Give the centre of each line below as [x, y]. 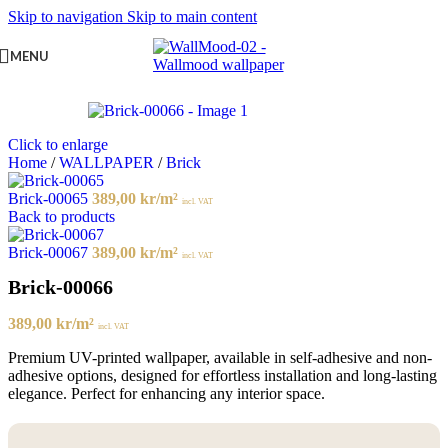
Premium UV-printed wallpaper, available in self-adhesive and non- [220, 358]
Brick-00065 [50, 198]
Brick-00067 [50, 252]
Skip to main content [192, 16]
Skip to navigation [67, 16]
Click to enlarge [58, 144]
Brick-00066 [60, 287]
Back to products [61, 216]
